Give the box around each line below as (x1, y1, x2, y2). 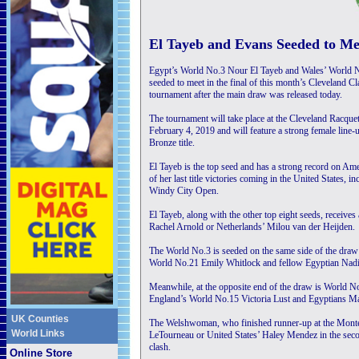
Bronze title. (149, 137, 195, 148)
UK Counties (11, 313, 69, 325)
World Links (11, 328, 65, 339)
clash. (149, 341, 171, 353)
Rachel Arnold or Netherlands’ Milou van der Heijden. (149, 221, 355, 232)
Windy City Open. (149, 185, 219, 196)
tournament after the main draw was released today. (149, 89, 342, 100)
